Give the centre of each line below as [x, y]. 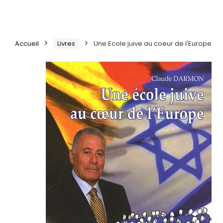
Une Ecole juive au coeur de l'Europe [153, 43]
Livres [66, 43]
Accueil [27, 43]
